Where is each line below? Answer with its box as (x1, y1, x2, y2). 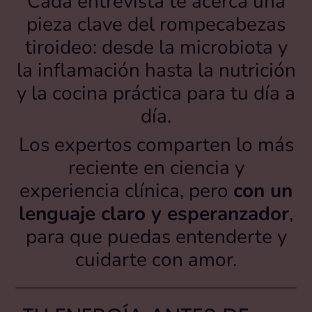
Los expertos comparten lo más (18, 131, 294, 158)
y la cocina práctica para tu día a (17, 79, 295, 107)
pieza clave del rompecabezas (26, 10, 286, 38)
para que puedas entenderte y (25, 223, 287, 250)
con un (233, 177, 292, 204)
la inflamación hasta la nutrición (16, 56, 296, 84)
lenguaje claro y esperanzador (19, 200, 289, 227)
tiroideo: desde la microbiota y (24, 33, 288, 61)
